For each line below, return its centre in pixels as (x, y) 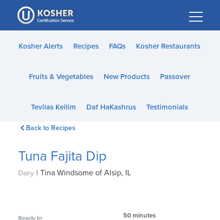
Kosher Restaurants (168, 46)
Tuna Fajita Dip (63, 156)
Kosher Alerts (41, 46)
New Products (126, 77)
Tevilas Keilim (53, 107)
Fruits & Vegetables (61, 77)
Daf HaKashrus (111, 107)
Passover (175, 77)
